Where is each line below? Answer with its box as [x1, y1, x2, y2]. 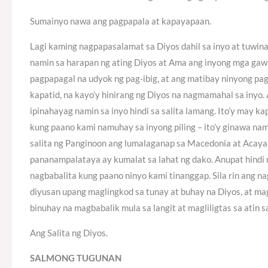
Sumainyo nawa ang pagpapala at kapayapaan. [30, 16, 211, 27]
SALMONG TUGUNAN [30, 252, 121, 264]
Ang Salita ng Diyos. [30, 227, 108, 239]
